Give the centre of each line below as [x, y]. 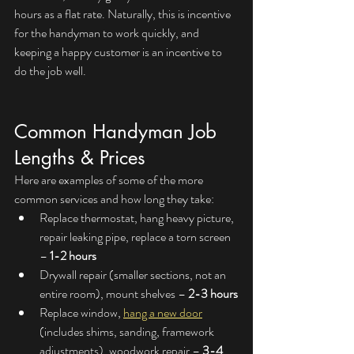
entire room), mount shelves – [114, 294]
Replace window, [81, 313]
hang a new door [163, 313]
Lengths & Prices [80, 158]
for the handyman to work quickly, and [108, 33]
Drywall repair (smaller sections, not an [134, 275]
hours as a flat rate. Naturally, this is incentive [124, 14]
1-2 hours [73, 256]
